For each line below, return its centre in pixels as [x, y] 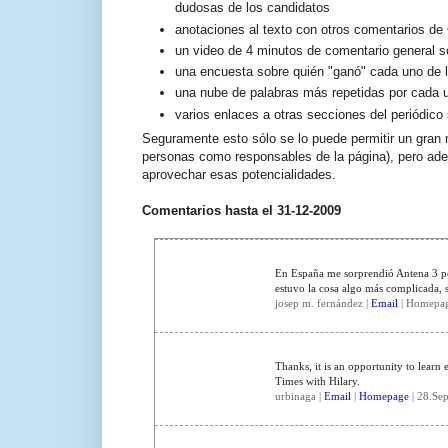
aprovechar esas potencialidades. [239, 175]
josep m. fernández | [322, 303]
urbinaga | [299, 396]
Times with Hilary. [317, 381]
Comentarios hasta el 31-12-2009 [241, 211]
